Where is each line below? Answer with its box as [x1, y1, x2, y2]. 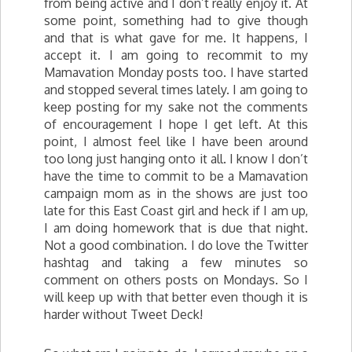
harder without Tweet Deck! [44, 306, 203, 322]
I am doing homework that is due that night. [44, 220, 308, 236]
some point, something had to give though [44, 13, 308, 28]
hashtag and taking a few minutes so [44, 255, 308, 270]
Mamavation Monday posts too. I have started [44, 64, 308, 80]
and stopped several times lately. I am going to [44, 82, 308, 97]
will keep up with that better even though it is [44, 289, 308, 305]
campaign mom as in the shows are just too [44, 185, 308, 201]
